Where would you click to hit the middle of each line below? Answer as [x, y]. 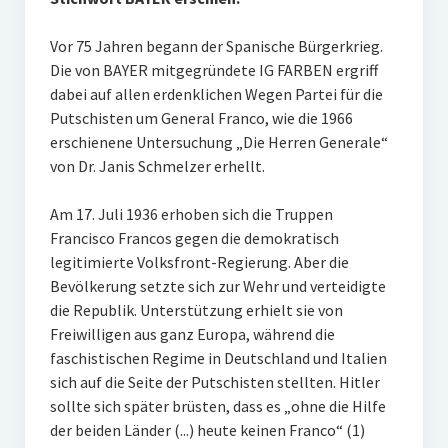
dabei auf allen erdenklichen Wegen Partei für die [216, 94]
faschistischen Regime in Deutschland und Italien [218, 358]
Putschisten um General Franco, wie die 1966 [201, 118]
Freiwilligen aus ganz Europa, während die [192, 334]
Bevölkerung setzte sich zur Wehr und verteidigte [217, 286]
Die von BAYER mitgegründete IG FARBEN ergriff [213, 70]
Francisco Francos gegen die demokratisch [194, 238]
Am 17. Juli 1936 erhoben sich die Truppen [191, 214]
